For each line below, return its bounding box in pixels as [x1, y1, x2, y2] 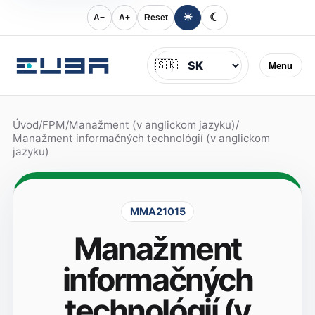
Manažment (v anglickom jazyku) [68, 118, 236, 132]
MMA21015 [129, 205, 186, 218]
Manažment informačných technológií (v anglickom [12, 131, 270, 146]
